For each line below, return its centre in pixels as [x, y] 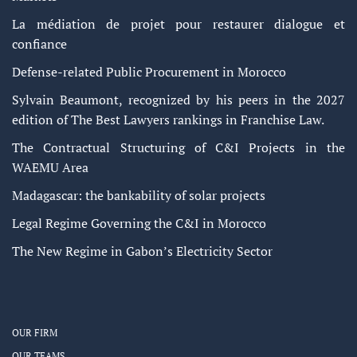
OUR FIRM [35, 332]
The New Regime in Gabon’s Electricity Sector [142, 251]
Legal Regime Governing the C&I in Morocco [139, 223]
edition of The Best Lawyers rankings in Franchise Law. [168, 119]
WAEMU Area [50, 167]
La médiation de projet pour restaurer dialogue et [178, 24]
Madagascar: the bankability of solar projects [139, 195]
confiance [39, 43]
